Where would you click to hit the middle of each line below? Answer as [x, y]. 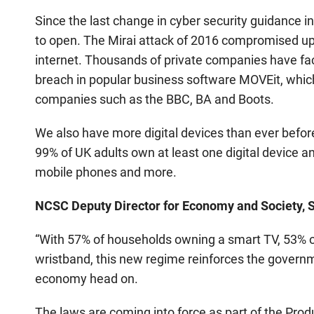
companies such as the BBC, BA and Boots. [156, 99]
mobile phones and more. [106, 172]
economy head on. [89, 279]
